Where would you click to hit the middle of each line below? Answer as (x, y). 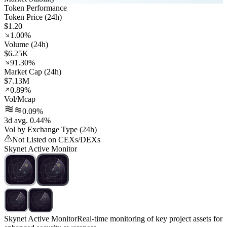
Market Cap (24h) (33, 72)
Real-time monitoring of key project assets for (150, 219)
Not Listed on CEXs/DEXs (56, 140)
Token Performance (35, 8)
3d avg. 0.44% (27, 121)
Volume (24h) (26, 45)
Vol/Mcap (20, 99)
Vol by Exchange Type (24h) (50, 130)
